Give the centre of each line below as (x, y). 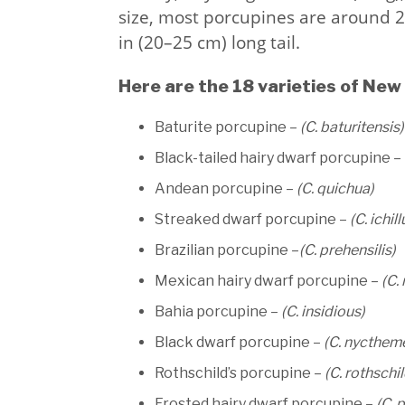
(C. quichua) (335, 188)
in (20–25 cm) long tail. (209, 42)
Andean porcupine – (225, 188)
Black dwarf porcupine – (239, 342)
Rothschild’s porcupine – (239, 372)
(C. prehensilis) (347, 250)
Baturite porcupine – (227, 127)
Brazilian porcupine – (226, 250)
